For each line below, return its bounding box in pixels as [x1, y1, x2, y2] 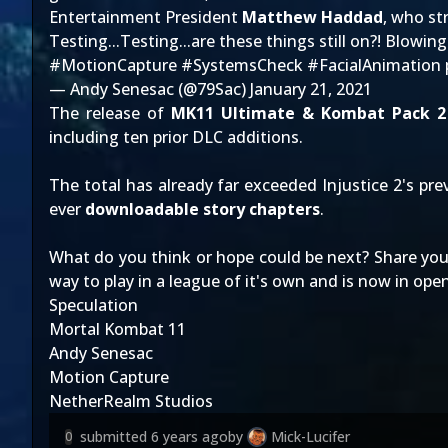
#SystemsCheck [181, 54, 303, 76]
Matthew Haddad [242, 6, 383, 28]
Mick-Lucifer [271, 427, 350, 446]
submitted [80, 427, 151, 446]
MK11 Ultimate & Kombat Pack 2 [171, 102, 446, 124]
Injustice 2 [322, 174, 402, 196]
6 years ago [151, 427, 228, 446]
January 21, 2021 [250, 78, 372, 100]
